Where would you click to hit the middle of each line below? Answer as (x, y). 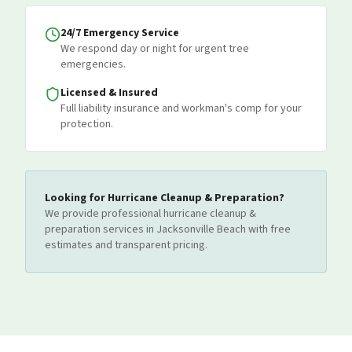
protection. (87, 124)
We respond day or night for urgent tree (155, 49)
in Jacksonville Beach (195, 229)
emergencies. (93, 64)
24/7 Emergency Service (120, 33)
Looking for (76, 198)
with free (268, 229)
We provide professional (104, 214)
